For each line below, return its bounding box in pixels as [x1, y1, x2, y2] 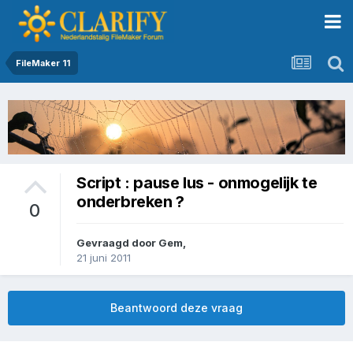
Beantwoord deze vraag [110, 301, 243, 315]
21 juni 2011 [76, 251, 131, 265]
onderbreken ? [76, 191, 184, 211]
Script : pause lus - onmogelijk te [76, 173, 318, 192]
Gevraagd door [76, 236, 158, 250]
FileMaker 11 [16, 58, 70, 69]
